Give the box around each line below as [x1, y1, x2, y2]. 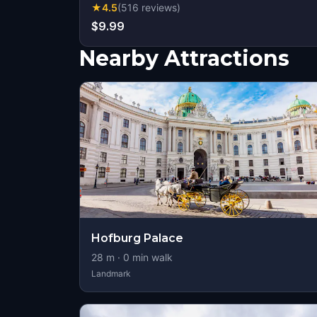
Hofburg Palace [91, 231, 183, 245]
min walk [129, 251, 173, 263]
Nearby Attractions [79, 45, 289, 71]
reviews [142, 1, 177, 13]
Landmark [91, 268, 131, 279]
